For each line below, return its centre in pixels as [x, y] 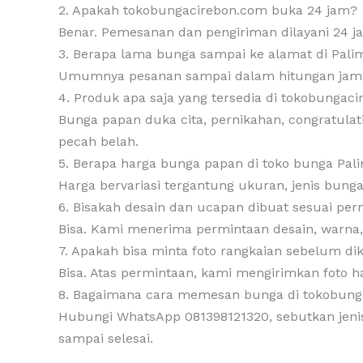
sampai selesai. [106, 338]
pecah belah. [98, 141]
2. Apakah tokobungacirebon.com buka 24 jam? [208, 10]
